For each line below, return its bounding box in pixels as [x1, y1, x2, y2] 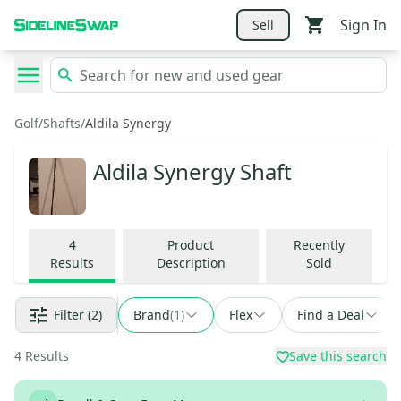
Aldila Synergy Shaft [93, 157, 292, 186]
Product [167, 236, 215, 253]
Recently [294, 236, 346, 253]
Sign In [340, 14, 387, 35]
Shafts [43, 115, 81, 132]
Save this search [289, 347, 387, 364]
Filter [54, 306, 84, 323]
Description [156, 254, 226, 271]
